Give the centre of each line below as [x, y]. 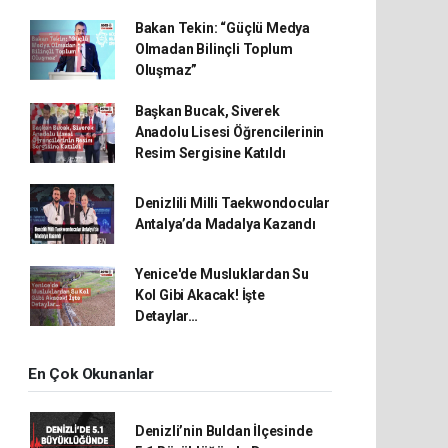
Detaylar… [166, 316]
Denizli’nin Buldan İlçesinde [223, 431]
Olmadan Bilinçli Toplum [213, 49]
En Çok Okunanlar [91, 374]
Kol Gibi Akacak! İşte [199, 295]
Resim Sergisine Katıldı [210, 153]
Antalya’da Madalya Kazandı [225, 224]
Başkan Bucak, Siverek [207, 111]
